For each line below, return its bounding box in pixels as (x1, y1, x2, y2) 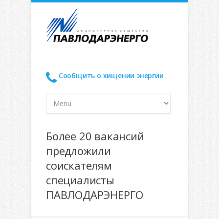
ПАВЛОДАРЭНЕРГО (46, 187, 144, 202)
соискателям (46, 158, 112, 173)
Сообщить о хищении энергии (58, 71, 164, 80)
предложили (46, 143, 111, 158)
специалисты (46, 173, 114, 187)
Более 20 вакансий (46, 129, 144, 143)
